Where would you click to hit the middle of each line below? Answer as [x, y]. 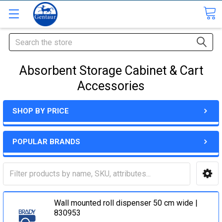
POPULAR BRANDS [46, 142]
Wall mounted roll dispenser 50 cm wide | [126, 203]
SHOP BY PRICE [41, 111]
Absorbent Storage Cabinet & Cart [111, 71]
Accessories [111, 86]
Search [21, 39]
